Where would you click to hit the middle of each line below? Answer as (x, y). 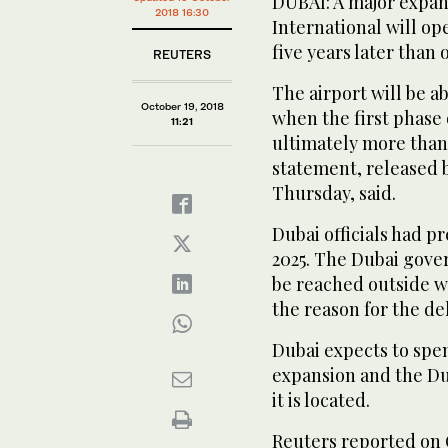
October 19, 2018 (182, 105)
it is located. (321, 399)
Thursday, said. (334, 192)
